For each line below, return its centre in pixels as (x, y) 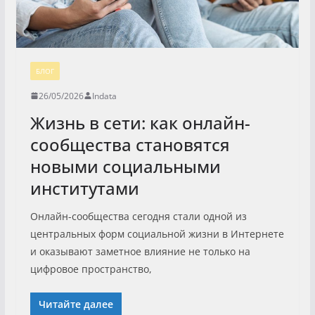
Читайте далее (76, 304)
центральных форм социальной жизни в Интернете (157, 233)
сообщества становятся (130, 144)
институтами (84, 188)
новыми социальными (125, 166)
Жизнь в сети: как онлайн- (140, 122)
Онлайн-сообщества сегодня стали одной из (138, 216)
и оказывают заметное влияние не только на (140, 251)
